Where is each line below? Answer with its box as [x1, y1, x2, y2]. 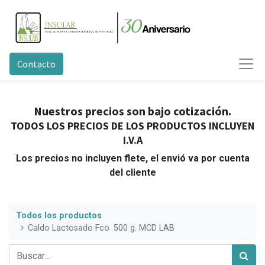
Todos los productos [16, 210, 102, 221]
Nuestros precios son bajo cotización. [34, 104, 231, 118]
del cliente [109, 167, 156, 178]
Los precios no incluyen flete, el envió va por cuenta [15, 153, 250, 164]
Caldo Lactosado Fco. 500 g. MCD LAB [28, 222, 175, 233]
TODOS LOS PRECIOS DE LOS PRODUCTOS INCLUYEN [11, 119, 254, 132]
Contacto [17, 58, 56, 70]
